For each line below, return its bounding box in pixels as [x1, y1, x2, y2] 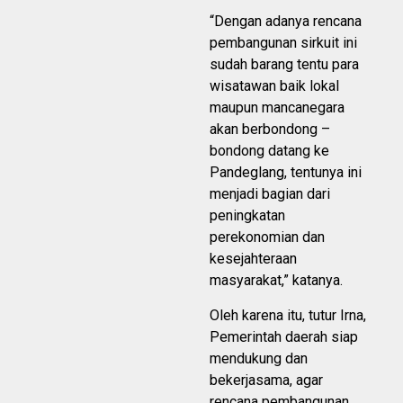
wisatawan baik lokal [210, 76, 339, 94]
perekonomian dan [210, 228, 325, 246]
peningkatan [210, 206, 285, 224]
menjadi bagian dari [210, 184, 330, 202]
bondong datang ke [210, 141, 329, 159]
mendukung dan [210, 349, 308, 367]
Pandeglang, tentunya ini [210, 163, 362, 181]
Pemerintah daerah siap [210, 327, 358, 345]
